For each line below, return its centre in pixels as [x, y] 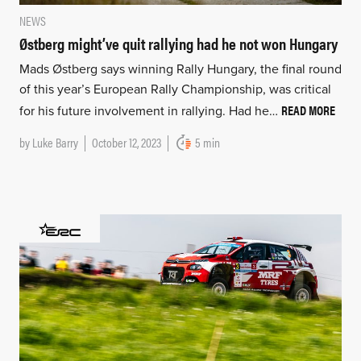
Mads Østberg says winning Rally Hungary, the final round [180, 70]
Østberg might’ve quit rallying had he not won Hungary [178, 44]
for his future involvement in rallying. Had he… [150, 112]
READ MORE [308, 110]
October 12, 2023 [126, 143]
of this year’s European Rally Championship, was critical [175, 90]
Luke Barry [55, 143]
